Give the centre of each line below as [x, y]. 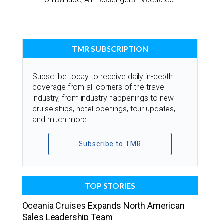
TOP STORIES [110, 186]
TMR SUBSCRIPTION [110, 49]
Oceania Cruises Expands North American [103, 206]
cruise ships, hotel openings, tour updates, [104, 109]
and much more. [61, 120]
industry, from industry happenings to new [103, 98]
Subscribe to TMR [110, 144]
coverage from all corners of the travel [99, 87]
